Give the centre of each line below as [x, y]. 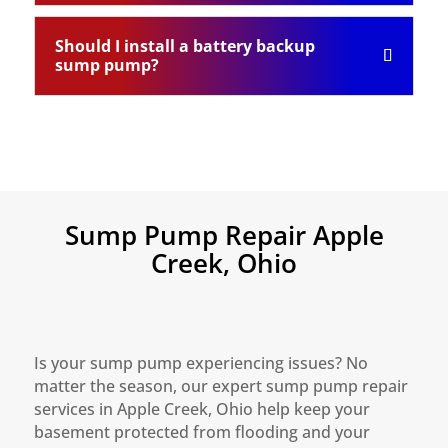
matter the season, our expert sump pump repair [220, 386]
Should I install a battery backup [184, 46]
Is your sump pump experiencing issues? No [200, 363]
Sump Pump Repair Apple [224, 235]
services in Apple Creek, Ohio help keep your [201, 409]
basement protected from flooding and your [201, 432]
